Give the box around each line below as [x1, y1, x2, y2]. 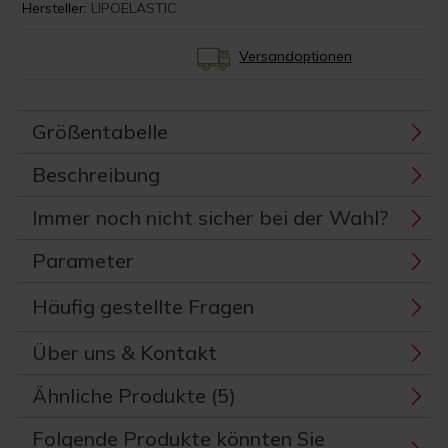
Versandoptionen [239, 47, 353, 66]
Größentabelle [32, 119, 169, 145]
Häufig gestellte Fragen [32, 294, 255, 320]
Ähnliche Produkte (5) [32, 383, 237, 409]
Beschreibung [32, 162, 161, 188]
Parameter [32, 248, 135, 274]
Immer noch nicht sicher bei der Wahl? [32, 205, 389, 231]
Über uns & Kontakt [32, 340, 218, 366]
